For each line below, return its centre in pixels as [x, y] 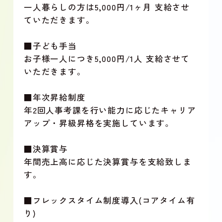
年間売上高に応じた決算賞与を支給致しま [108, 162]
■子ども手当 [50, 46]
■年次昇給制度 [55, 97]
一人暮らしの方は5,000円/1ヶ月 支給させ [107, 7]
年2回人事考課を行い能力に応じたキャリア [110, 110]
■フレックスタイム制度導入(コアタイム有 [109, 200]
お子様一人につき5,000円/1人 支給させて [107, 59]
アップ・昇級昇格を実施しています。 [99, 123]
